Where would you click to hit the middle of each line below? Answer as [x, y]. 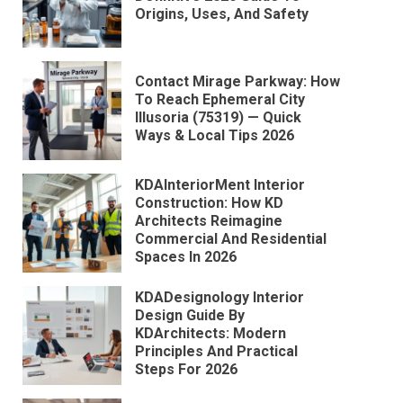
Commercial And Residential [231, 238]
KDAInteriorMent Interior [220, 184]
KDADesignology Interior [219, 297]
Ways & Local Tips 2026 [215, 135]
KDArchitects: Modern [210, 333]
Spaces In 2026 [186, 256]
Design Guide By [190, 315]
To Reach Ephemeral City [220, 99]
